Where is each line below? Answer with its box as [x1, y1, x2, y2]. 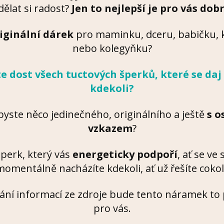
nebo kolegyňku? [72, 41, 152, 55]
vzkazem [87, 121, 132, 135]
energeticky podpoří [72, 147, 177, 161]
